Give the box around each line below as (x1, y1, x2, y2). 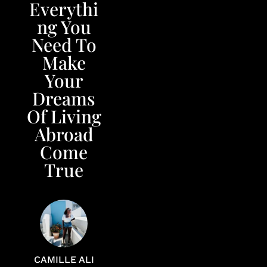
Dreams (32, 86, 95, 110)
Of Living (26, 104, 101, 128)
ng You (36, 15, 91, 39)
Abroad (34, 122, 94, 146)
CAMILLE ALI (33, 254, 94, 265)
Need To (31, 33, 97, 57)
